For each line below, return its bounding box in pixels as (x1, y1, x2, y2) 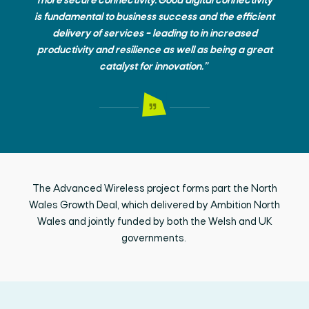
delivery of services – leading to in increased (52, 28, 257, 39)
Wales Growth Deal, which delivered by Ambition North (29, 200, 280, 211)
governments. (121, 233, 188, 244)
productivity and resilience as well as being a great (37, 45, 272, 56)
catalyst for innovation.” (99, 61, 210, 72)
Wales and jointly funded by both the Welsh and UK (37, 217, 272, 228)
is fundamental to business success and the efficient (34, 12, 275, 23)
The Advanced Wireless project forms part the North (32, 183, 277, 195)
